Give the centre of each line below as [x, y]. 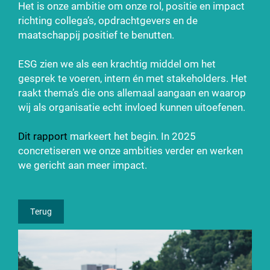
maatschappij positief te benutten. [96, 35]
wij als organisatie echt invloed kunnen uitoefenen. [132, 107]
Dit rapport [43, 136]
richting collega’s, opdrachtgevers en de [108, 20]
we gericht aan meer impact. [83, 165]
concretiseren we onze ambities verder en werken [130, 150]
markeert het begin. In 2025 [132, 136]
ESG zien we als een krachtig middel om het [117, 64]
